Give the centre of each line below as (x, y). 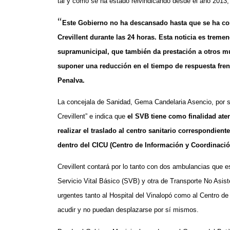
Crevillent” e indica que (92, 117)
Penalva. (71, 80)
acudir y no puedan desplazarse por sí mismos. (128, 210)
